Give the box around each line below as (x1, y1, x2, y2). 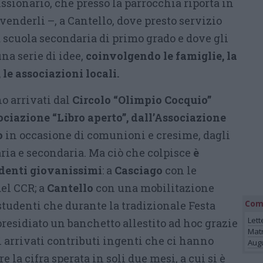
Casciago (114, 163, 163, 177)
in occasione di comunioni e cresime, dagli (3, 127, 230, 142)
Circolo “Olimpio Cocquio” (72, 92, 211, 107)
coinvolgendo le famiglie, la (86, 48, 237, 63)
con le (163, 163, 197, 177)
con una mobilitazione (93, 180, 214, 195)
